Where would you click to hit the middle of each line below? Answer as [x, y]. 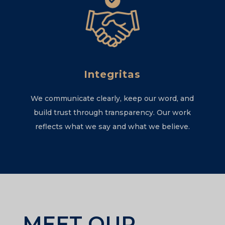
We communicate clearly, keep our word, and [113, 99]
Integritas [113, 75]
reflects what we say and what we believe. [112, 127]
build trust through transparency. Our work [113, 113]
